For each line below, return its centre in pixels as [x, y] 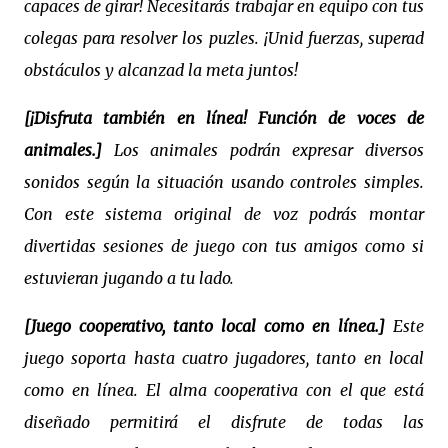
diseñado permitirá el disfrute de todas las [224, 422]
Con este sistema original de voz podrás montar [224, 214]
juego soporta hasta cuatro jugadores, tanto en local [224, 358]
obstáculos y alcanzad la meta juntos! [163, 70]
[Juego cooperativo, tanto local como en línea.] [208, 326]
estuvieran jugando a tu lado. [131, 278]
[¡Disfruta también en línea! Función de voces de [224, 118]
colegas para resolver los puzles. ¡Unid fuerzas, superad [224, 38]
